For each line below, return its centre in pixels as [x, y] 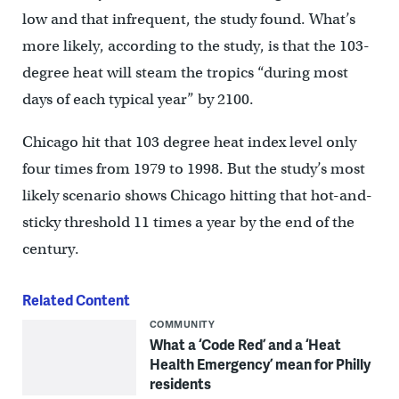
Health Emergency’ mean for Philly [260, 363]
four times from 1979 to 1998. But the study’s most [193, 168]
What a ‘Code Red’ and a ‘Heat [245, 344]
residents [180, 383]
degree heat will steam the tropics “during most [185, 72]
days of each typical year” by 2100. [138, 99]
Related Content [76, 299]
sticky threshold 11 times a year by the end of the [188, 222]
